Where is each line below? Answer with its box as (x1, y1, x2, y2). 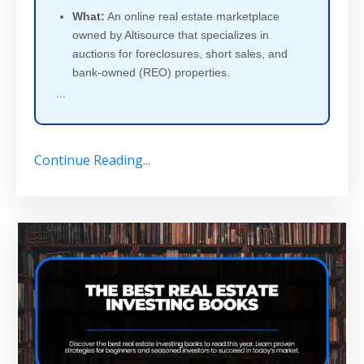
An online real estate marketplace (105, 10, 279, 24)
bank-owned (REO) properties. (72, 66, 230, 80)
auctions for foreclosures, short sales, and (72, 47, 288, 61)
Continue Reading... (34, 151, 150, 170)
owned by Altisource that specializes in (72, 28, 269, 42)
